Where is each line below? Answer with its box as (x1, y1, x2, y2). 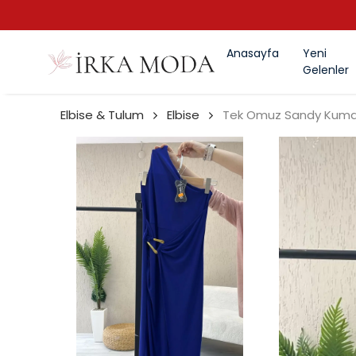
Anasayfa (226, 45, 279, 61)
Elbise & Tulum (60, 106, 144, 123)
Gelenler (303, 62, 349, 78)
